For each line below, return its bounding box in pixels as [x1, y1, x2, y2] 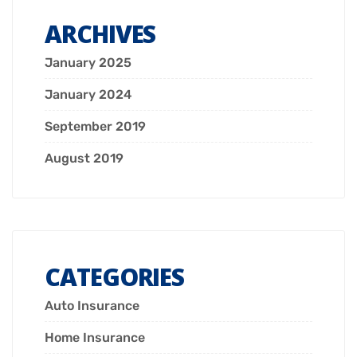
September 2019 [45, 119, 146, 135]
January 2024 [45, 87, 131, 103]
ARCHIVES [45, 18, 156, 51]
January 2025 [45, 55, 131, 71]
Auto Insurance [45, 298, 139, 314]
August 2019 [45, 151, 124, 167]
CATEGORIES [45, 261, 185, 294]
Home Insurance [45, 330, 145, 346]
